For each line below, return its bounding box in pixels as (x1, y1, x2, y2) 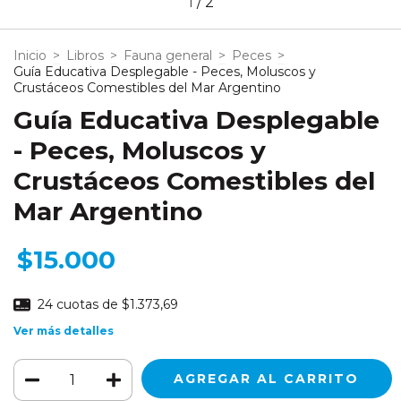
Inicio (13, 47, 47, 64)
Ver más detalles (13, 323, 114, 337)
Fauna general (124, 47, 212, 64)
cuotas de (55, 296, 122, 313)
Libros (66, 47, 104, 64)
